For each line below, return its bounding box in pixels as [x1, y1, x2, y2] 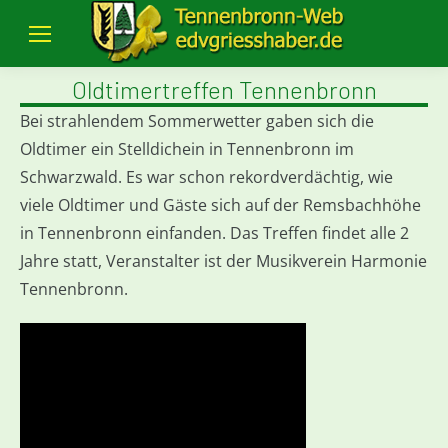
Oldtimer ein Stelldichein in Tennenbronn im [20, 138, 354, 160]
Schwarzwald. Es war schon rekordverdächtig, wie [20, 166, 393, 188]
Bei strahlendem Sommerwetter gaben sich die [20, 110, 374, 132]
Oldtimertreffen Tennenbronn [71, 75, 377, 104]
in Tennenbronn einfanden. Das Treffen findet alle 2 [20, 222, 409, 244]
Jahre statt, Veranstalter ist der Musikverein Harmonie [20, 250, 427, 272]
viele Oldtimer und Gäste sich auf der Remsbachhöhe [20, 194, 421, 216]
